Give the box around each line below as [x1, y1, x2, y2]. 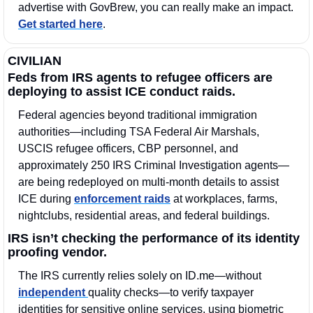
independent [18, 286, 88, 299]
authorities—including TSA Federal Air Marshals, [18, 126, 259, 138]
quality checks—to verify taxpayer [88, 286, 254, 299]
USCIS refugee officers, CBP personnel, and [18, 143, 238, 155]
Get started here [18, 18, 103, 31]
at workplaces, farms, [170, 193, 277, 205]
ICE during [18, 193, 74, 205]
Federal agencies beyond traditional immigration [18, 109, 257, 122]
